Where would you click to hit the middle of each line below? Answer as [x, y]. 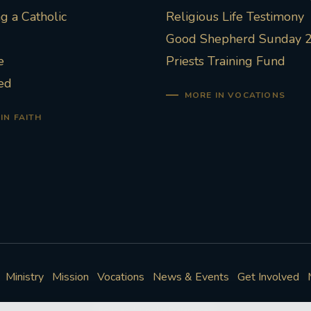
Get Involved [268, 277]
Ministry [24, 277]
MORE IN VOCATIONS [235, 95]
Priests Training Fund [226, 61]
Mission [70, 277]
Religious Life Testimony [235, 17]
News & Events [191, 277]
